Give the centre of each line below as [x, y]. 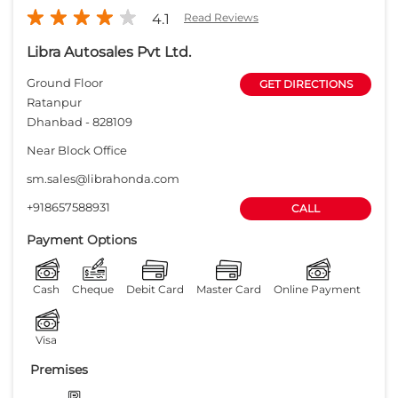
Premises [59, 369]
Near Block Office [77, 150]
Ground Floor [65, 82]
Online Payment [317, 289]
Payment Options [82, 239]
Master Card [229, 289]
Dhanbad [55, 121]
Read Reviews [221, 17]
